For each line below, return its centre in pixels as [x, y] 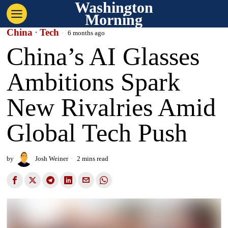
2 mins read [92, 159]
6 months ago [86, 33]
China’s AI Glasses [103, 56]
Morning [114, 20]
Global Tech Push [97, 133]
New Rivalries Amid [111, 107]
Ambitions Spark [94, 82]
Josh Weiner [52, 159]
